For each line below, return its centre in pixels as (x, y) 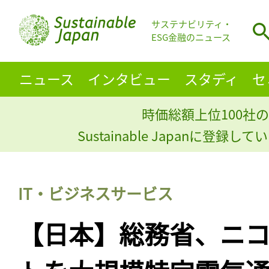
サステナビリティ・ (192, 24)
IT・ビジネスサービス (95, 193)
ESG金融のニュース (191, 37)
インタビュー (129, 78)
